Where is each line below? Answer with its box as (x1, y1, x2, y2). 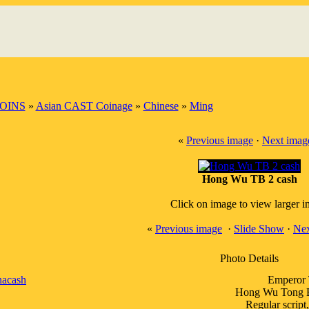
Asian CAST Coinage (35, 100, 132, 112)
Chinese (143, 100, 179, 112)
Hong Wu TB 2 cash (201, 173, 297, 185)
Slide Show (234, 223, 284, 235)
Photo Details (220, 252, 279, 264)
